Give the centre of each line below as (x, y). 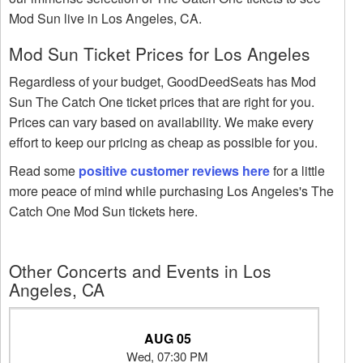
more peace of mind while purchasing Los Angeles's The (171, 191)
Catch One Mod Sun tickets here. (103, 211)
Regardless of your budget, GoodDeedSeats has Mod (162, 82)
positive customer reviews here (174, 171)
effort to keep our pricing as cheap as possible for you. (163, 143)
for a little (297, 171)
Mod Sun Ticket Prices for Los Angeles (160, 54)
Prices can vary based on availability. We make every (161, 122)
